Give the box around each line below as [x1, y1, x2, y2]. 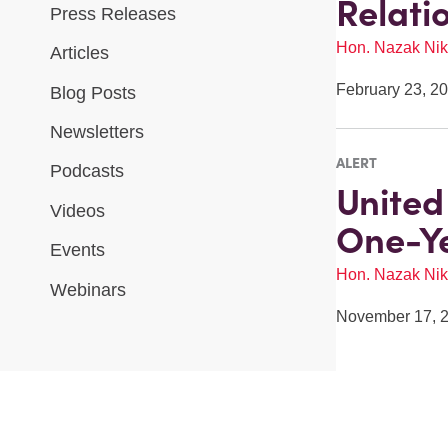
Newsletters [50, 121, 144, 142]
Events [50, 240, 105, 261]
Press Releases [50, 3, 176, 24]
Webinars [50, 279, 126, 300]
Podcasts [50, 161, 124, 182]
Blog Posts [50, 82, 136, 103]
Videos [50, 200, 105, 221]
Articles [50, 43, 109, 64]
